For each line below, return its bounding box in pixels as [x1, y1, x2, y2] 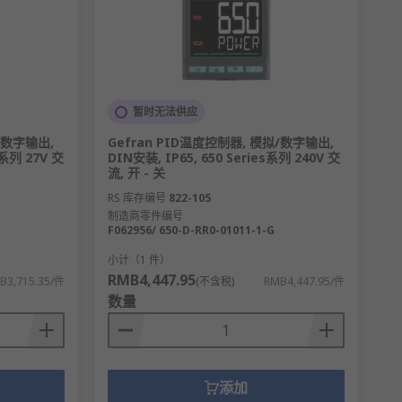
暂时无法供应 [132, 104, 197, 120]
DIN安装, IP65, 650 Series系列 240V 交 [107, 149, 340, 167]
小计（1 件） [107, 252, 170, 268]
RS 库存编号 [107, 190, 166, 206]
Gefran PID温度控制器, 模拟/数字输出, [107, 134, 334, 152]
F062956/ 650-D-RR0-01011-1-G [107, 223, 275, 239]
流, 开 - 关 [107, 164, 165, 182]
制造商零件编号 [107, 208, 183, 224]
